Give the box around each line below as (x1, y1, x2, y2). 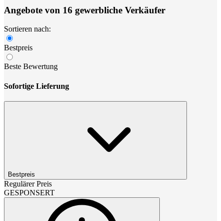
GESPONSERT (4, 188, 55, 197)
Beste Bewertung (4, 62, 58, 71)
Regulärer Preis (4, 179, 52, 188)
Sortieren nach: (4, 25, 51, 34)
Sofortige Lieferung (4, 81, 69, 90)
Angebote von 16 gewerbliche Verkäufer (4, 4, 165, 15)
